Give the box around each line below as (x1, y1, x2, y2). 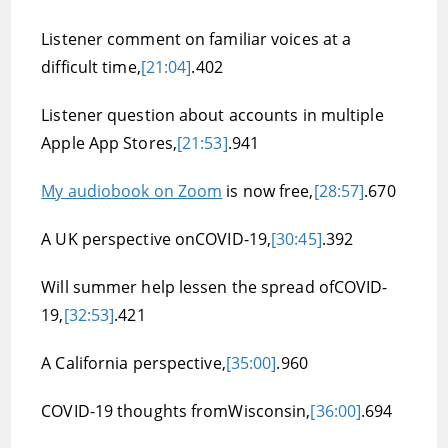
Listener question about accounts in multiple (41, 104, 384, 126)
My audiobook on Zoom (41, 180, 223, 202)
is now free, (222, 180, 314, 202)
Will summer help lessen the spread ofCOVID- (41, 276, 388, 298)
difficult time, (41, 56, 141, 78)
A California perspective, (41, 352, 226, 374)
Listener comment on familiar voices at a (41, 28, 352, 50)
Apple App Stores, (41, 132, 177, 154)
